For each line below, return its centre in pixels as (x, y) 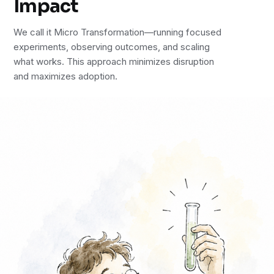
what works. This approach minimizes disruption (114, 61)
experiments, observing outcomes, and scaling (112, 46)
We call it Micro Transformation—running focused (118, 32)
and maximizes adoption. (66, 76)
